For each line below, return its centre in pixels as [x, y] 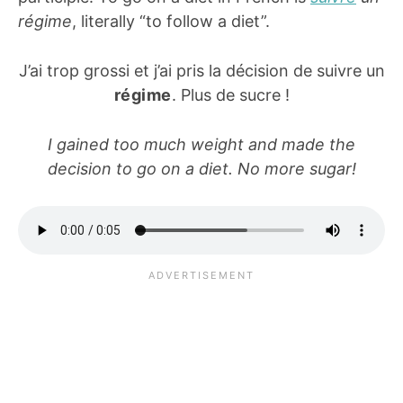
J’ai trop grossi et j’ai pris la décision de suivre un [201, 70]
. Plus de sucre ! [230, 94]
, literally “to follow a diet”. [171, 21]
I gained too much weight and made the [201, 144]
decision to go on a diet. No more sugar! [201, 168]
